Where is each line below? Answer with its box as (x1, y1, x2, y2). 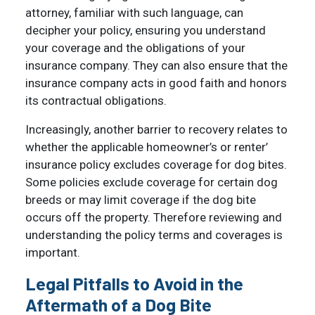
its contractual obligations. (25, 94, 167, 108)
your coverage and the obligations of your (25, 41, 245, 56)
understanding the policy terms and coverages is (25, 228, 283, 243)
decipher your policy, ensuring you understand (25, 23, 266, 38)
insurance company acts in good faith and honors (25, 76, 287, 91)
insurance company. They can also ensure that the (25, 58, 288, 73)
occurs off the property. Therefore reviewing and (25, 210, 282, 225)
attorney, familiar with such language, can (25, 6, 243, 20)
